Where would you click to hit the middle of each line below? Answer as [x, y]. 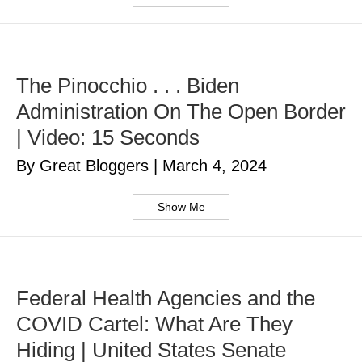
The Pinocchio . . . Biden [128, 86]
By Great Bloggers [85, 166]
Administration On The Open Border [181, 112]
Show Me [181, 207]
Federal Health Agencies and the [166, 299]
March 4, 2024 [215, 166]
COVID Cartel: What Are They [154, 324]
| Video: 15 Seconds [108, 138]
